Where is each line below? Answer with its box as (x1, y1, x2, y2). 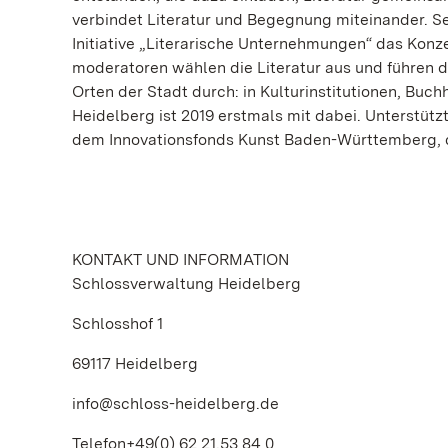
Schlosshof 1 (72, 314, 163, 333)
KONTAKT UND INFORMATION (72, 250, 289, 269)
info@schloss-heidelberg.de (72, 394, 279, 413)
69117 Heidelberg (72, 354, 198, 373)
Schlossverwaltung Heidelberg (72, 274, 301, 293)
